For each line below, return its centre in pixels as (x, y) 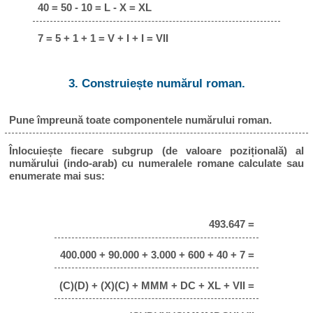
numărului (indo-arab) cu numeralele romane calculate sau (156, 163)
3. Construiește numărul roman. (156, 84)
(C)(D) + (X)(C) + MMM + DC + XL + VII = (156, 285)
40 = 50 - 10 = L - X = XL (94, 8)
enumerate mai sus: (57, 175)
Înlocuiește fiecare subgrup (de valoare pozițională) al (156, 150)
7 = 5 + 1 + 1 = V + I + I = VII (103, 38)
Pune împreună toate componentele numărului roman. (141, 119)
